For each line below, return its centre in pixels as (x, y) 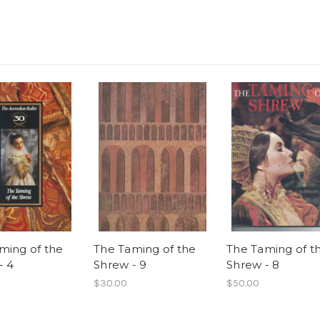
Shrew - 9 (120, 265)
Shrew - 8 (253, 265)
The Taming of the (145, 249)
